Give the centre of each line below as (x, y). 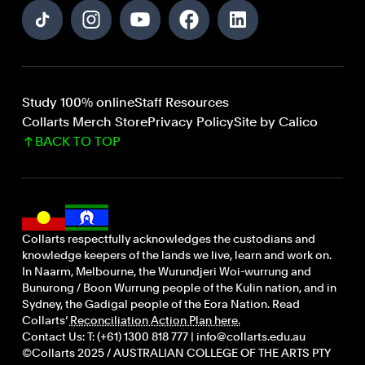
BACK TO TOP (77, 141)
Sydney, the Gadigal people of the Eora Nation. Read (161, 304)
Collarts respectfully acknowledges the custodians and (168, 239)
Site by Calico (275, 122)
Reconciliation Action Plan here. (155, 320)
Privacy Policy (190, 122)
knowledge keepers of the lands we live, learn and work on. (176, 255)
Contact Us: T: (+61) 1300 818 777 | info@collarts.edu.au (163, 336)
